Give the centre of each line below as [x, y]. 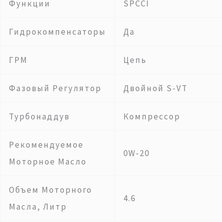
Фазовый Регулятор [55, 88]
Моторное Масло [48, 161]
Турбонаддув [39, 116]
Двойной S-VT [156, 88]
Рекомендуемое [46, 144]
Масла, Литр [38, 206]
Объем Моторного [51, 190]
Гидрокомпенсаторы [57, 31]
